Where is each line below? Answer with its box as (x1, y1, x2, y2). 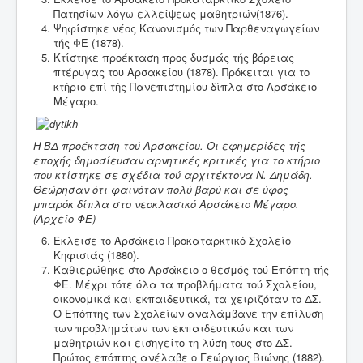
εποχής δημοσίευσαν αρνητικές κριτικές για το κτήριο (33, 152, 320, 169)
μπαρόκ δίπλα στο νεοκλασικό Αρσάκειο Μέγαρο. (33, 196, 299, 212)
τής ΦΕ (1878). (53, 34, 124, 50)
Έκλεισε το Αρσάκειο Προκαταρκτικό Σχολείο (53, 233, 291, 249)
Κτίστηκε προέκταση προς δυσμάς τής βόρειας (53, 49, 294, 65)
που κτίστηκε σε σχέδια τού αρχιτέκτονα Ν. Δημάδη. (33, 167, 313, 183)
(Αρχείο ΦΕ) (33, 211, 96, 227)
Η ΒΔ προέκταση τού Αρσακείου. (33, 138, 203, 154)
